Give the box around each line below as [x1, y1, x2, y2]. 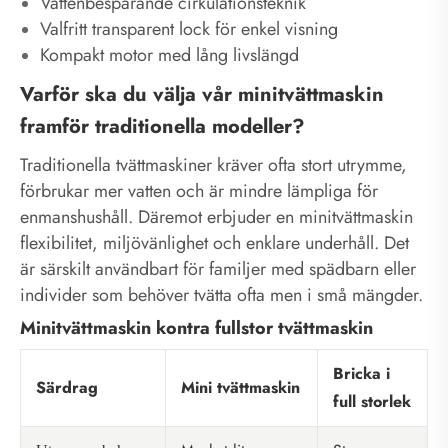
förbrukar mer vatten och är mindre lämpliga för [20, 177, 378, 204]
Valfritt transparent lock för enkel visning [40, 15, 338, 42]
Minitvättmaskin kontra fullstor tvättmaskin [20, 314, 373, 341]
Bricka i [333, 361, 390, 385]
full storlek [333, 389, 411, 413]
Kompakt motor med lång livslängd [40, 41, 299, 68]
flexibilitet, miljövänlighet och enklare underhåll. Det [20, 229, 409, 256]
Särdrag [36, 375, 98, 399]
